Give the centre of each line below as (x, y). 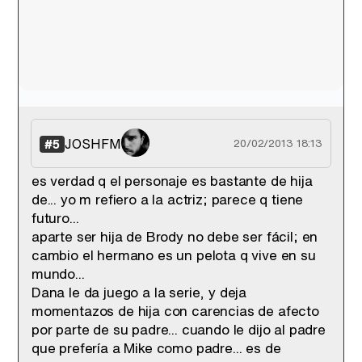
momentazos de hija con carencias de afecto (175, 311)
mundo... (58, 274)
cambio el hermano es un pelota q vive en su (174, 255)
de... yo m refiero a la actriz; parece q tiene (168, 199)
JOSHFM (93, 143)
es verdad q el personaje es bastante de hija (172, 181)
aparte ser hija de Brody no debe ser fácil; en (175, 236)
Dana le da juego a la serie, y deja (139, 292)
